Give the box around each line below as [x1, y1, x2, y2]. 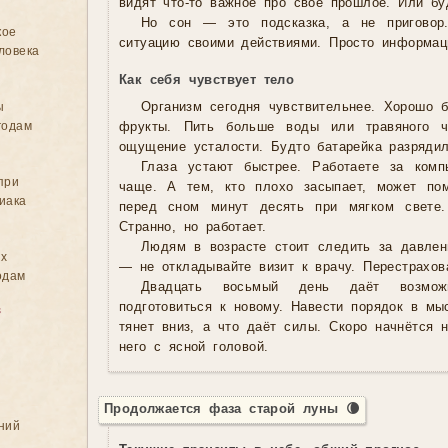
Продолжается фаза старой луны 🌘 [104, 402, 361, 417]
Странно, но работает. [119, 220, 267, 235]
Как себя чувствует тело [119, 73, 295, 88]
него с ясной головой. [119, 340, 269, 355]
